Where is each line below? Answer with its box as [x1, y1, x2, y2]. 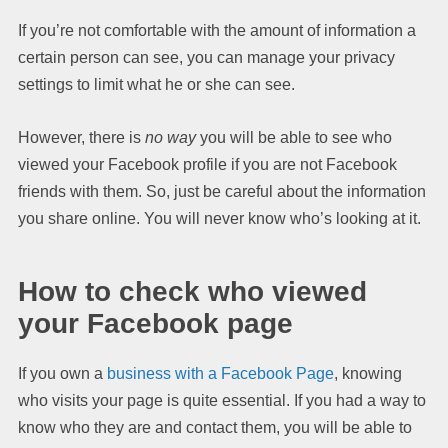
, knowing [334, 364, 402, 382]
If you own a [18, 364, 107, 382]
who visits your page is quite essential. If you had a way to [18, 391, 426, 409]
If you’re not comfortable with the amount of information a [18, 21, 416, 39]
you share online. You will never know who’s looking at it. [18, 209, 421, 227]
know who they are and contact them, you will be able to [18, 418, 412, 436]
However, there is [18, 128, 145, 146]
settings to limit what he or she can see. [18, 75, 295, 93]
